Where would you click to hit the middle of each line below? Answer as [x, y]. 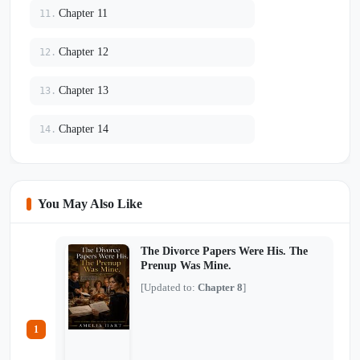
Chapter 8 [220, 287]
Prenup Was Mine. [186, 265]
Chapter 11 [83, 13]
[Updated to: [169, 287]
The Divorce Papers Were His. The [224, 251]
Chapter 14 [84, 129]
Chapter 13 [84, 90]
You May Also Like [90, 203]
